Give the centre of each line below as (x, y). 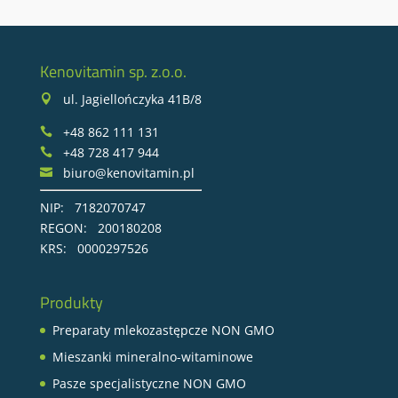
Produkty (71, 303)
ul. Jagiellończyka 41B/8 (127, 99)
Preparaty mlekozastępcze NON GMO (163, 330)
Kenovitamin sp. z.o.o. (113, 72)
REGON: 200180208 (100, 228)
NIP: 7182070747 (92, 208)
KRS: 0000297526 (94, 249)
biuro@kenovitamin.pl (128, 173)
